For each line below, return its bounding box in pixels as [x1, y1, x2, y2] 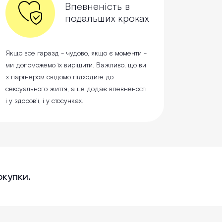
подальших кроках [65, 12, 149, 26]
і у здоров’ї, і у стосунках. [5, 97, 83, 106]
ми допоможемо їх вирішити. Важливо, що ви [5, 61, 146, 70]
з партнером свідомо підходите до [5, 73, 113, 82]
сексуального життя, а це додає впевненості [5, 85, 147, 94]
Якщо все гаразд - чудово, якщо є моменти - [5, 49, 147, 58]
